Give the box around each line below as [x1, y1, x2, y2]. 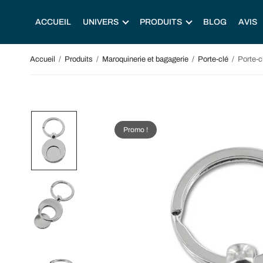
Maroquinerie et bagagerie [102, 55, 188, 63]
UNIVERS [83, 17, 119, 26]
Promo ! [123, 125, 148, 134]
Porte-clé [198, 55, 228, 63]
